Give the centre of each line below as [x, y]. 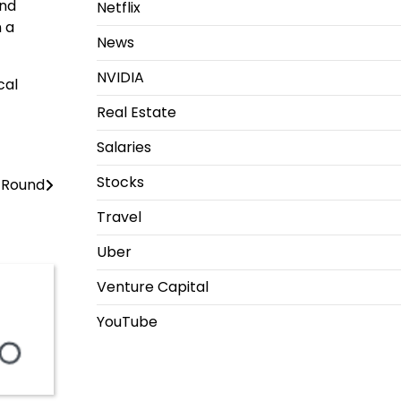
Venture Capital [152, 287]
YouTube [127, 322]
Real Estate [136, 112]
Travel [119, 217]
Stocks [120, 182]
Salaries [124, 147]
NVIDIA [120, 77]
